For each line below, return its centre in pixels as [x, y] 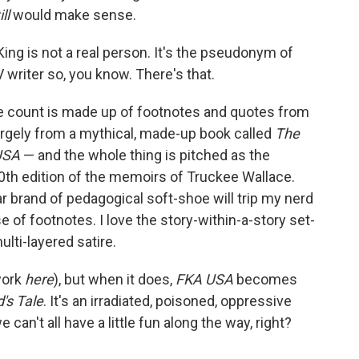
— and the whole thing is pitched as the [145, 155]
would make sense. [75, 15]
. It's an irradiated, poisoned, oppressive [167, 301]
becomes [265, 280]
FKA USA [204, 280]
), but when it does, [115, 280]
